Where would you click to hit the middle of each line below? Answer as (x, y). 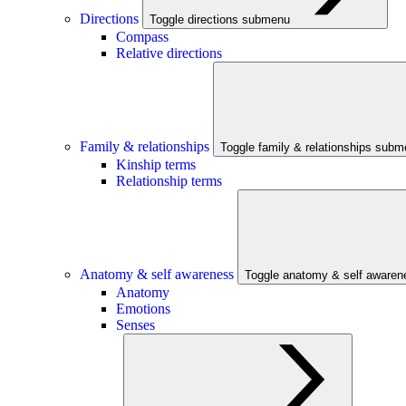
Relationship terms (169, 181)
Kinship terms (156, 164)
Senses (135, 325)
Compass (142, 37)
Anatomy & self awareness (159, 274)
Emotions (143, 309)
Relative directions (169, 53)
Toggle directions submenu (222, 19)
